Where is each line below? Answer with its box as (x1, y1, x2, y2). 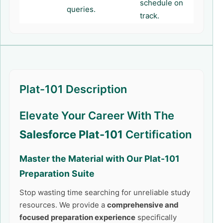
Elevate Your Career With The (19, 109, 174, 122)
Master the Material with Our (19, 153, 144, 164)
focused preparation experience (19, 213, 135, 222)
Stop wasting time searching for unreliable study (19, 188, 190, 197)
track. (140, 11, 159, 20)
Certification (123, 128, 192, 141)
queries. (67, 4, 96, 14)
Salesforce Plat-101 (19, 128, 123, 141)
